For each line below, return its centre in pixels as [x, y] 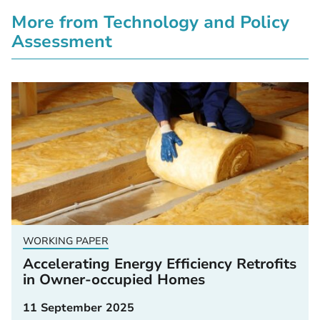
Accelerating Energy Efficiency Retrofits [160, 264]
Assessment [62, 41]
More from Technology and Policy [150, 22]
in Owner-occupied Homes [114, 279]
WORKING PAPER [66, 241]
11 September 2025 [79, 307]
